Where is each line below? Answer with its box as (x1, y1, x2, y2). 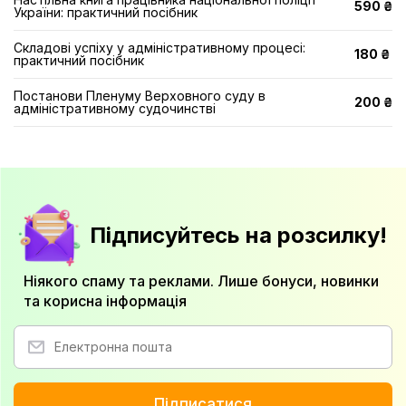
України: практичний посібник (14, 5, 198, 20)
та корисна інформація (24, 292, 187, 310)
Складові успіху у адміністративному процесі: (14, 40, 305, 55)
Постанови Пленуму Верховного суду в (14, 88, 266, 103)
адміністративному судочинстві (14, 101, 216, 116)
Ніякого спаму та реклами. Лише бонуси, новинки (24, 272, 379, 290)
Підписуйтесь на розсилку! (90, 221, 387, 248)
